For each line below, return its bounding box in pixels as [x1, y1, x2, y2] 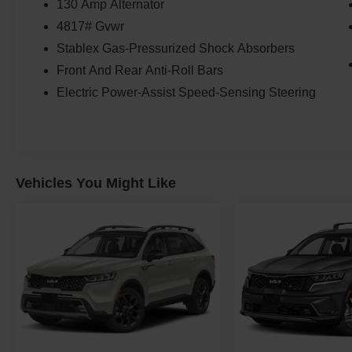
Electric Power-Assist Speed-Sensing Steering [57, 86, 317, 100]
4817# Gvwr [57, 20, 125, 34]
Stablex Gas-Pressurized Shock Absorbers [57, 42, 295, 56]
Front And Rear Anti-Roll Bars [57, 64, 224, 78]
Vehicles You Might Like [16, 175, 176, 192]
